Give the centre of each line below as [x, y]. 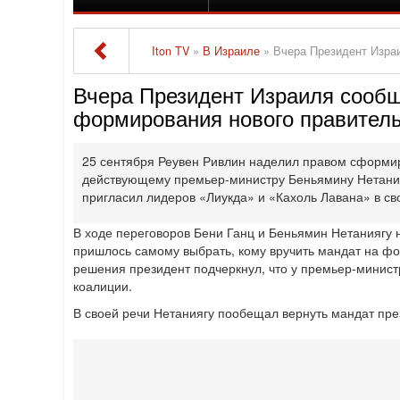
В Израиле [232, 51]
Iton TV [171, 51]
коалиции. [103, 286]
